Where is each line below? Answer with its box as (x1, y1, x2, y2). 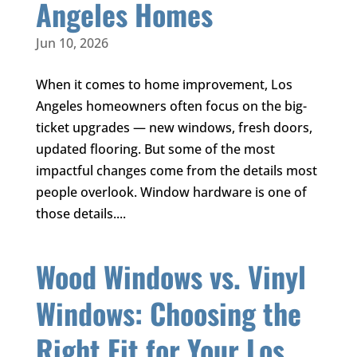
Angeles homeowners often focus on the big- (35, 97, 307, 116)
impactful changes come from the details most (35, 162, 317, 180)
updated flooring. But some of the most (35, 140, 275, 159)
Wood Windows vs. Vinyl (35, 255, 306, 298)
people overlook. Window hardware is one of (35, 183, 307, 202)
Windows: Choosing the (35, 292, 301, 335)
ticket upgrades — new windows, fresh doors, (35, 119, 312, 137)
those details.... (35, 205, 126, 223)
